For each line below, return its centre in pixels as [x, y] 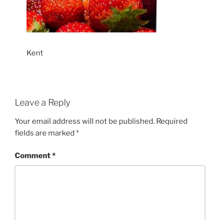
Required [172, 121]
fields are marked [45, 133]
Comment [33, 156]
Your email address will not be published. [85, 121]
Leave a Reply [42, 103]
